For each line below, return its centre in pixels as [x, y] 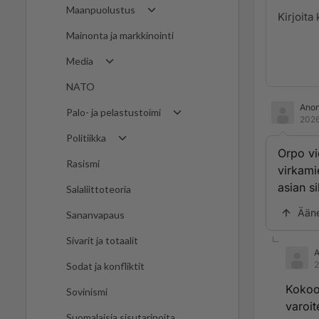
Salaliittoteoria [99, 189]
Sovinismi [87, 292]
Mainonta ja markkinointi [120, 36]
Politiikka [86, 138]
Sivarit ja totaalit [102, 241]
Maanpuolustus [101, 10]
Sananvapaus [95, 215]
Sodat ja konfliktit [105, 266]
